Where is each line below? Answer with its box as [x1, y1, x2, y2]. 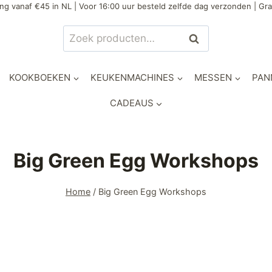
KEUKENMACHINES [90, 72, 174, 83]
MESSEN [194, 72, 232, 83]
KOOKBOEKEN [9, 72, 70, 83]
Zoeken [186, 32, 224, 46]
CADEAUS [109, 97, 154, 109]
